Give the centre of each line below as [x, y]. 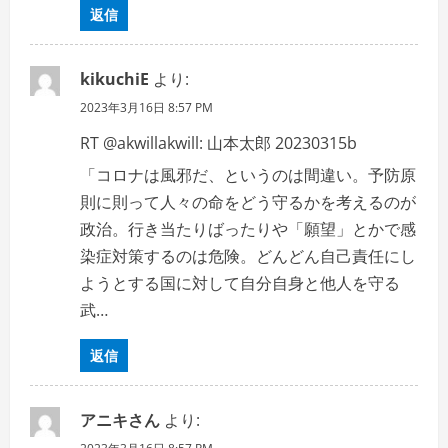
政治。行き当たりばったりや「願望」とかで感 [248, 229]
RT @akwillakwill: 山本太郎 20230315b [218, 143]
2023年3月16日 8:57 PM [146, 107]
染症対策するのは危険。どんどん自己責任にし [248, 256]
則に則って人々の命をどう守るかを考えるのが [248, 202]
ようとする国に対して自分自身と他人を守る [240, 283]
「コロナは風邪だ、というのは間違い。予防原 [248, 175]
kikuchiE [114, 79]
